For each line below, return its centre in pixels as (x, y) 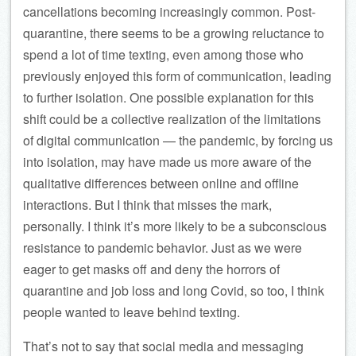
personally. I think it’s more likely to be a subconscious (175, 226)
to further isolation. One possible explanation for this (168, 97)
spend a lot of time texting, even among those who (163, 54)
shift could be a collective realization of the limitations (172, 119)
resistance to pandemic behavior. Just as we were (163, 248)
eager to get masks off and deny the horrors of (151, 269)
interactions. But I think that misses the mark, (147, 205)
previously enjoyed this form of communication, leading (177, 76)
